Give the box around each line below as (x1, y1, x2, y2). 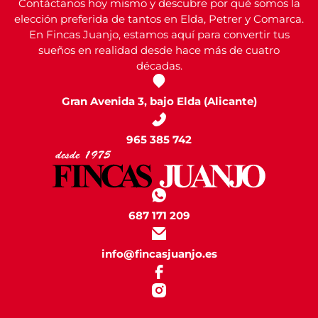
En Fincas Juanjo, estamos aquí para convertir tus (28, 28, 290, 42)
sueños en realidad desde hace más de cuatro (38, 43, 280, 57)
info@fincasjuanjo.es (101, 247, 217, 261)
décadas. (136, 59, 182, 73)
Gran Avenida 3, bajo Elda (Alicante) (61, 94, 257, 109)
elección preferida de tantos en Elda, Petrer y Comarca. (14, 12, 304, 26)
